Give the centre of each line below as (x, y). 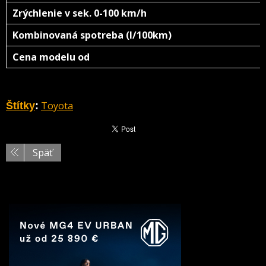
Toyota (57, 106)
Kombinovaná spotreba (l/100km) (93, 35)
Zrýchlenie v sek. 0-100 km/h (82, 13)
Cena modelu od (64, 57)
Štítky (20, 106)
